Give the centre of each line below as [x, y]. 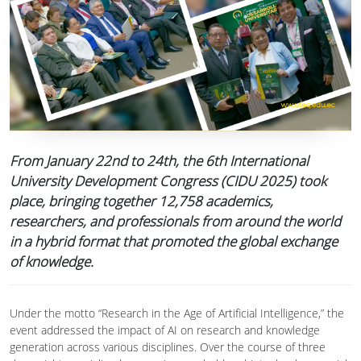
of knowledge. [52, 261]
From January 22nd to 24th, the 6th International [159, 160]
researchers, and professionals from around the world [175, 221]
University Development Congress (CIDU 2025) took [168, 180]
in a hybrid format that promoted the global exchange [174, 241]
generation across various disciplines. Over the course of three [168, 346]
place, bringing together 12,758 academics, [141, 201]
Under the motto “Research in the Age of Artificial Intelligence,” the [177, 313]
